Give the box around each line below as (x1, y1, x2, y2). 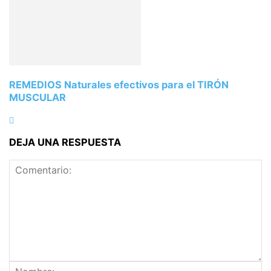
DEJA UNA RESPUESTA (9, 136, 121, 149)
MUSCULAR (9, 91, 66, 103)
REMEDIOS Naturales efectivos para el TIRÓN (9, 78, 229, 91)
